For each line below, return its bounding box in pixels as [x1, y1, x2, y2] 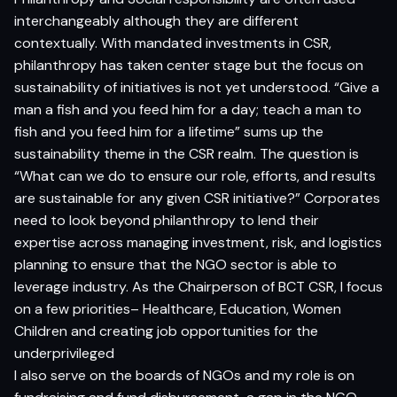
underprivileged [14, 343, 114, 362]
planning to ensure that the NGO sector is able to [14, 254, 337, 274]
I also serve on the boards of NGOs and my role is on [14, 365, 354, 385]
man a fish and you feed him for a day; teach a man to [14, 99, 362, 119]
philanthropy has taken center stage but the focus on [14, 55, 363, 74]
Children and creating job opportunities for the [14, 321, 318, 340]
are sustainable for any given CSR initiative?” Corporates [14, 188, 380, 207]
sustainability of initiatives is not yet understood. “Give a [14, 77, 379, 97]
